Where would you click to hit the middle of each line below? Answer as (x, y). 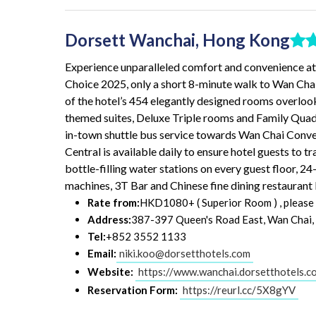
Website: (110, 271)
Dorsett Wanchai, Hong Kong (177, 40)
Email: (102, 253)
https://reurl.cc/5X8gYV (239, 290)
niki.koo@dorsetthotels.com (185, 253)
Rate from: (114, 202)
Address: (109, 219)
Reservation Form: (133, 290)
